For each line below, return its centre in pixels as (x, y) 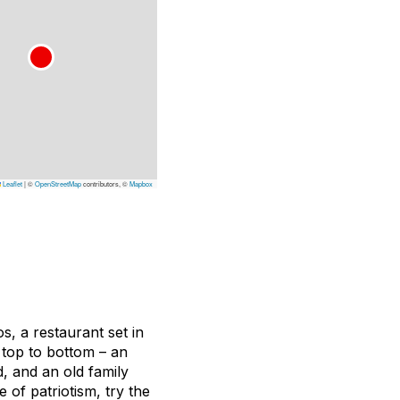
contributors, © (105, 183)
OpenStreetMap (58, 183)
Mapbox (141, 183)
